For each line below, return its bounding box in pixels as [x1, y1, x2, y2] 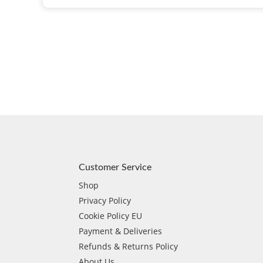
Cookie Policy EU [79, 210, 143, 221]
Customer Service [79, 162, 152, 172]
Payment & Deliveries [79, 225, 163, 237]
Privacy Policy [79, 194, 131, 206]
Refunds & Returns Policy [79, 240, 178, 252]
